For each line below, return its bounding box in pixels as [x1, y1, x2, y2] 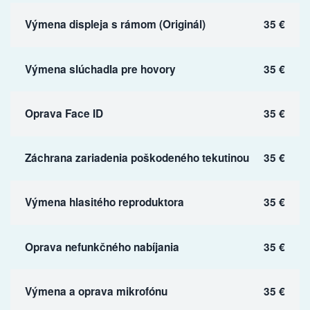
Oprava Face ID [24, 105, 103, 121]
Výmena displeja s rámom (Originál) [24, 17, 206, 33]
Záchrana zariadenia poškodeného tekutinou [24, 150, 249, 166]
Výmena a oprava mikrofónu [24, 283, 167, 299]
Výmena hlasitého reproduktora [24, 194, 184, 210]
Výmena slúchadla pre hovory [24, 61, 176, 77]
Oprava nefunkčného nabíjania [24, 239, 179, 255]
